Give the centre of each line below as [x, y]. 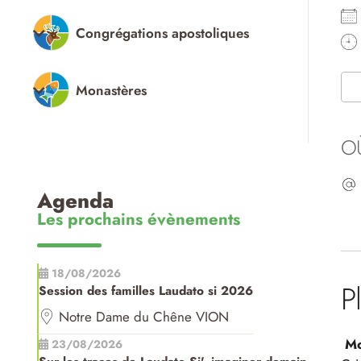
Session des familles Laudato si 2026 [145, 291]
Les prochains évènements [138, 220]
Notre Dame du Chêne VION [143, 317]
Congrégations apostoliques [162, 33]
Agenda [75, 201]
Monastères [111, 90]
